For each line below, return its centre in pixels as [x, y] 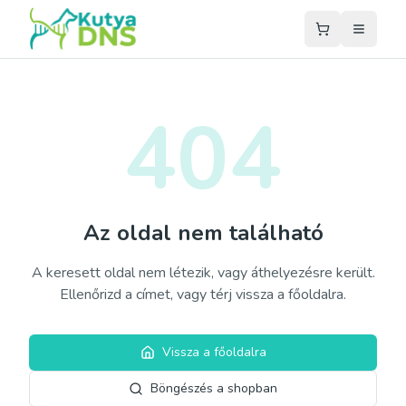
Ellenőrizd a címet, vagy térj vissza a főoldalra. [203, 295]
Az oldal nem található [203, 233]
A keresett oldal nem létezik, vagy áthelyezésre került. [203, 273]
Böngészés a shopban [214, 388]
